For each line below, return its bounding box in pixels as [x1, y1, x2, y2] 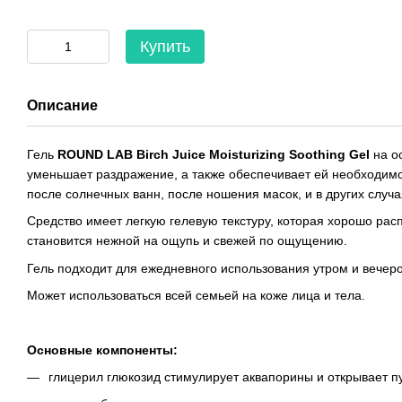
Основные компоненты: [27, 342, 178, 357]
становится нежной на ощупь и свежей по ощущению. [27, 233, 347, 249]
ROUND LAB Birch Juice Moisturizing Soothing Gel [57, 147, 370, 162]
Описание [27, 98, 98, 113]
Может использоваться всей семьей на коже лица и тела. [27, 288, 365, 303]
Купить [140, 38, 190, 56]
